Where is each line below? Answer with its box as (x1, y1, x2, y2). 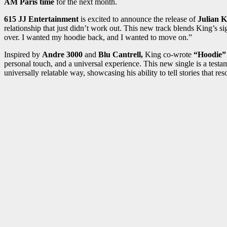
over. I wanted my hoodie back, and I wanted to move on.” (4, 33, 192, 42)
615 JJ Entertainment (4, 15, 79, 24)
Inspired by (4, 50, 42, 59)
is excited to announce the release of (79, 15, 198, 24)
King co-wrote (143, 50, 192, 59)
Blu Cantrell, (98, 50, 143, 59)
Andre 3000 (42, 50, 85, 59)
